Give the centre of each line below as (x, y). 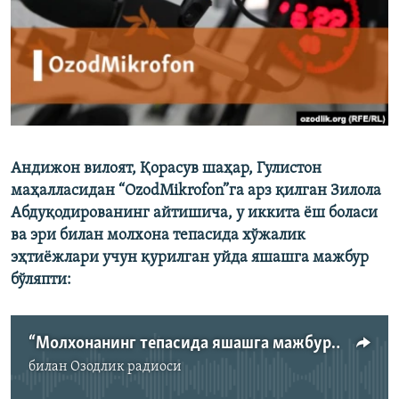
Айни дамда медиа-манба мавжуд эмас (207, 378)
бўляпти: (41, 281)
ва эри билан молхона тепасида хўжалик (158, 236)
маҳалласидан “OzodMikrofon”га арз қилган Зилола (196, 191)
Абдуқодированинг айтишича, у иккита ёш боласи (194, 214)
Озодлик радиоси (126, 367)
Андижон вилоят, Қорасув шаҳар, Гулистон (166, 169)
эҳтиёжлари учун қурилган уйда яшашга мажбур (190, 258)
